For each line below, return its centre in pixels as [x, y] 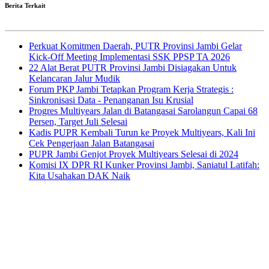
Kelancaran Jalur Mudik [74, 78]
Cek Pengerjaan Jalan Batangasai [92, 143]
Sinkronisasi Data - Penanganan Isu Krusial [111, 100]
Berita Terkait [25, 5]
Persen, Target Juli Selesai [78, 121]
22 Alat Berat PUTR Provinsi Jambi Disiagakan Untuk [133, 67]
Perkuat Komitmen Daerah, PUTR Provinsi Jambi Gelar [135, 46]
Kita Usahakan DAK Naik [80, 175]
